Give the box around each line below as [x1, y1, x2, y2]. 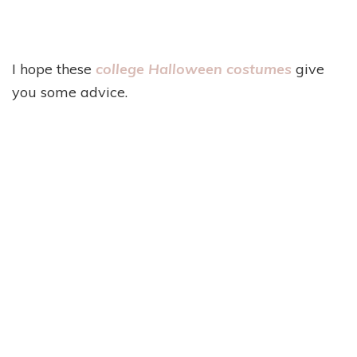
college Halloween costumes [92, 59, 292, 78]
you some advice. [12, 82, 127, 101]
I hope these [12, 59, 92, 78]
